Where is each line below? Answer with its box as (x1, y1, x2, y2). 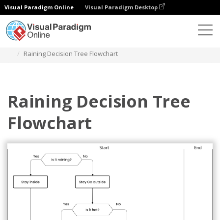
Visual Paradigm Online (4, 3, 74, 11)
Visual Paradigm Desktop (85, 3, 159, 11)
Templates (71, 39, 103, 48)
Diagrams (32, 39, 61, 48)
